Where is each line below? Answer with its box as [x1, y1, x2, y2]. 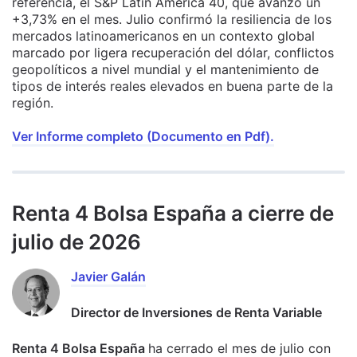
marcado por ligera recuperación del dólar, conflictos [12, 45, 334, 61]
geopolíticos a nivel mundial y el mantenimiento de [12, 61, 319, 78]
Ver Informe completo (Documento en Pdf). [12, 128, 274, 145]
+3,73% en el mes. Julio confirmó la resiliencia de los [12, 11, 331, 28]
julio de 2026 [12, 229, 141, 255]
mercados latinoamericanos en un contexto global [12, 28, 315, 45]
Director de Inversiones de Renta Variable [71, 304, 322, 321]
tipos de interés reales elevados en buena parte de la [12, 78, 333, 95]
